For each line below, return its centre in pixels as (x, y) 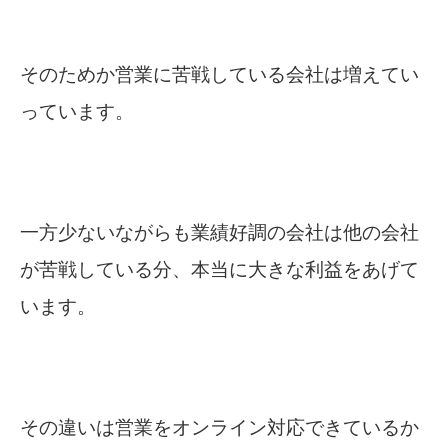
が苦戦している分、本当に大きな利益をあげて (219, 270)
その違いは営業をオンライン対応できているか (219, 428)
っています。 (77, 112)
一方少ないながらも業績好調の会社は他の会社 (219, 233)
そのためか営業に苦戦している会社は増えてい (219, 75)
